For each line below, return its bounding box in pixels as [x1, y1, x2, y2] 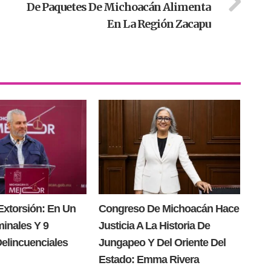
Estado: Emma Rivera [98, 253, 199, 266]
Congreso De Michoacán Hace [98, 203, 239, 215]
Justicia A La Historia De [98, 220, 210, 232]
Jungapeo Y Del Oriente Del [98, 237, 226, 249]
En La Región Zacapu [106, 17, 211, 31]
